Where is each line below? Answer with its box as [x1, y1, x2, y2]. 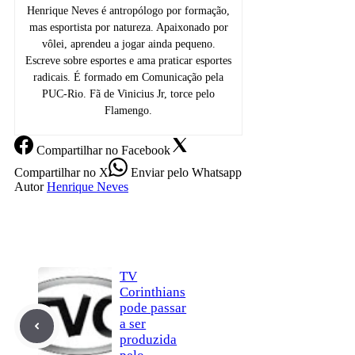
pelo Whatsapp [164, 165, 242, 179]
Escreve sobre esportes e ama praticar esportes [25, 54, 232, 67]
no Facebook [102, 143, 170, 157]
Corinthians [120, 284, 186, 300]
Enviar [128, 165, 164, 179]
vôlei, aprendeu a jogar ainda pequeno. [41, 37, 216, 50]
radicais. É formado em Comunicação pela [33, 71, 224, 83]
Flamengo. [105, 104, 153, 116]
